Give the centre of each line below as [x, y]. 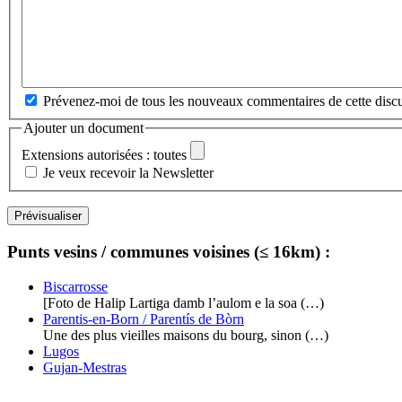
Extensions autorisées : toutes [104, 155]
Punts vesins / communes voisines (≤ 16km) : [169, 251]
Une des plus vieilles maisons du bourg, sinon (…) [186, 335]
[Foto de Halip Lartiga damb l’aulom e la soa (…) [184, 302]
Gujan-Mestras [85, 367]
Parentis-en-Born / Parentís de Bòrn [144, 319]
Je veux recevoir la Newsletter [128, 173]
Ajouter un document [83, 127]
